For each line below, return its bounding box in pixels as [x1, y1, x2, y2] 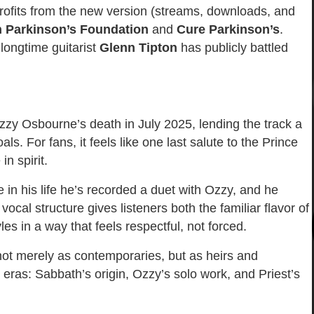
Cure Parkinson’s [177, 22, 280, 37]
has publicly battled [177, 41, 288, 55]
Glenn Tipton [100, 41, 177, 55]
